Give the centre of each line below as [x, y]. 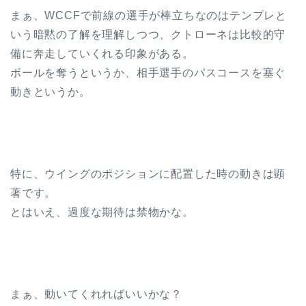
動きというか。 [51, 92]
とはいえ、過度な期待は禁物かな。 [102, 212]
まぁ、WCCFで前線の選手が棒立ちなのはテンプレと [149, 15]
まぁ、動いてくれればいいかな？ [96, 294]
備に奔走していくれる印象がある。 [102, 53]
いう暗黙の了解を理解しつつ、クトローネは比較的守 [148, 34]
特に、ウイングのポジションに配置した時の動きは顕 [148, 173]
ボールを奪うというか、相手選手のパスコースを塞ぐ [148, 72]
